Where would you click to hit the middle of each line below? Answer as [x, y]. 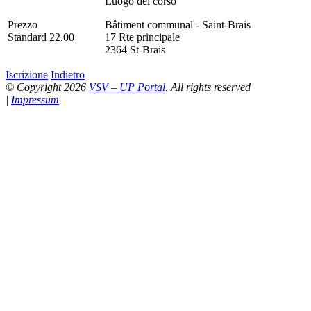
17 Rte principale [142, 37]
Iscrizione [27, 74]
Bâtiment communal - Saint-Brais [178, 24]
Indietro [68, 74]
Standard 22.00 [41, 37]
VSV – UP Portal [127, 87]
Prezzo [23, 24]
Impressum [35, 99]
